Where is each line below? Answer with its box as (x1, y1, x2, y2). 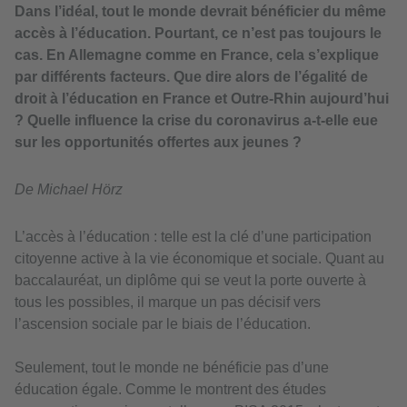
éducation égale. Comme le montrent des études (15, 382, 326, 398)
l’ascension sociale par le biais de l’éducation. (15, 316, 311, 333)
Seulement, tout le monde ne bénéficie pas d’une (15, 360, 329, 376)
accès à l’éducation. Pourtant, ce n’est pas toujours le (15, 25, 382, 42)
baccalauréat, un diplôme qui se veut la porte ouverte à (15, 273, 366, 289)
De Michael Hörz (15, 182, 123, 198)
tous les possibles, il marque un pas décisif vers (15, 294, 321, 311)
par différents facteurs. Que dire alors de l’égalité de (15, 69, 368, 85)
